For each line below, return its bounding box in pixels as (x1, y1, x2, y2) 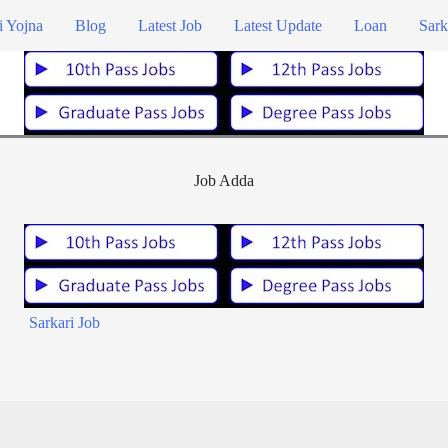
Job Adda (194, 172, 254, 190)
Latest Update (234, 17, 322, 34)
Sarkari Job (29, 313, 100, 331)
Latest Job (138, 17, 202, 34)
